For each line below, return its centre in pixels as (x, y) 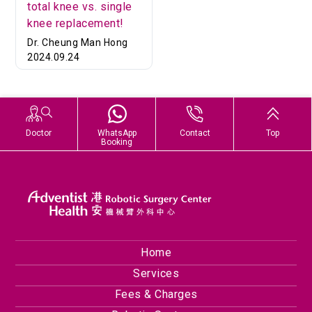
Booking (117, 142)
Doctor (39, 133)
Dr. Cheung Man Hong (78, 42)
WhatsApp (117, 133)
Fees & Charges (156, 295)
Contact (195, 133)
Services (156, 274)
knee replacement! (76, 23)
